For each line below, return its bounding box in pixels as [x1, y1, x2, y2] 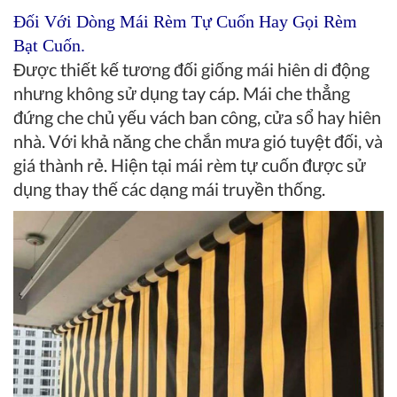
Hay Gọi [254, 12, 323, 32]
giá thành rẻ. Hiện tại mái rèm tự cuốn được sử [13, 154, 366, 176]
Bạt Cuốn [13, 35, 81, 56]
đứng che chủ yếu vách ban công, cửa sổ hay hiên [13, 106, 381, 128]
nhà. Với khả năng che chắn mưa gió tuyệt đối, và [13, 130, 383, 152]
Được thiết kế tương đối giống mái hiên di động [13, 58, 370, 81]
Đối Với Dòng [13, 12, 120, 32]
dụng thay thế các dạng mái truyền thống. [13, 178, 325, 200]
